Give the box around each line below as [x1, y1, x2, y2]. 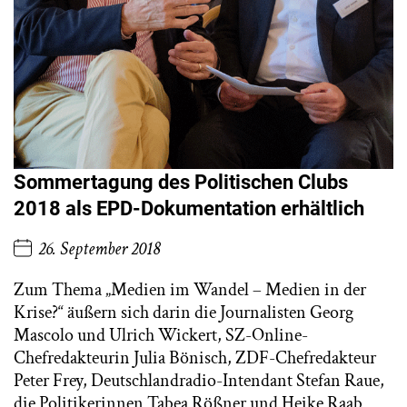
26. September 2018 [38, 237, 161, 262]
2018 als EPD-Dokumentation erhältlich [14, 196, 364, 220]
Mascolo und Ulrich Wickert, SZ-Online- [14, 323, 308, 348]
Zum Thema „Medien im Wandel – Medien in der [14, 278, 366, 303]
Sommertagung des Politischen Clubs [14, 170, 348, 194]
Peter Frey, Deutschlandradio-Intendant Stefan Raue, [14, 369, 384, 393]
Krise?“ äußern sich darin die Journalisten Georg [14, 301, 353, 325]
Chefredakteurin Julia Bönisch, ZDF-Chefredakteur [14, 346, 376, 371]
